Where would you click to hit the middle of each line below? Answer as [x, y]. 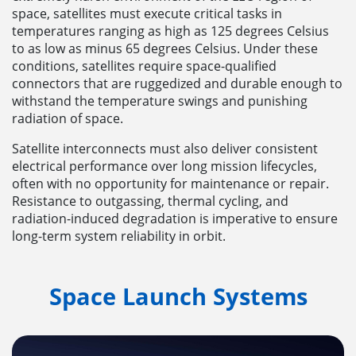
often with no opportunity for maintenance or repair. [170, 184]
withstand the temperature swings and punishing [160, 101]
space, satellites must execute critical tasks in [147, 14]
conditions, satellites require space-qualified [144, 66]
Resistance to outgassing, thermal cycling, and [150, 201]
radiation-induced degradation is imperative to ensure [175, 219]
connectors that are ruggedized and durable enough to [177, 84]
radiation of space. [68, 119]
